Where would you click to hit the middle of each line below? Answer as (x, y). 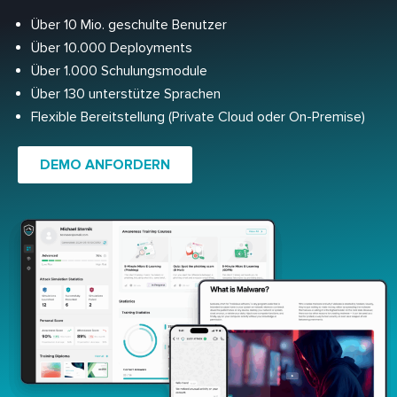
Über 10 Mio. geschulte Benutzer (129, 25)
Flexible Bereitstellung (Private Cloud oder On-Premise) (198, 117)
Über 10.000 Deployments (112, 48)
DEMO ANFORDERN (105, 165)
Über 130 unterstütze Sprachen (126, 94)
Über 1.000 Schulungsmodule (119, 71)
